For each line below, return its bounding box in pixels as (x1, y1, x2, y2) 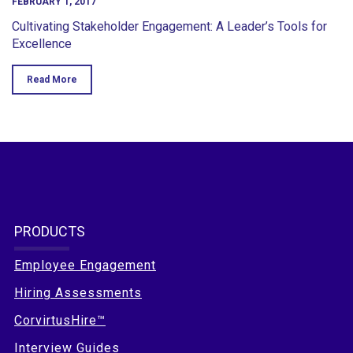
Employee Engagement (14, 257, 156, 273)
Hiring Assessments (14, 284, 142, 300)
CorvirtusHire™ (14, 312, 106, 328)
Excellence (12, 35, 72, 51)
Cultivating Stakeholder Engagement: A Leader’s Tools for (12, 18, 327, 34)
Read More (27, 73, 77, 85)
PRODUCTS (14, 222, 85, 240)
